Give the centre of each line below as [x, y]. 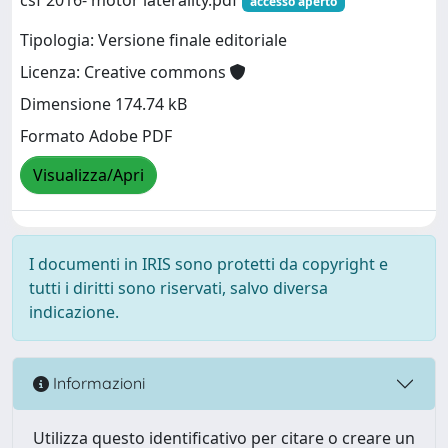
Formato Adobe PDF [96, 136]
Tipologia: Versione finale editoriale [153, 40]
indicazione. [74, 311]
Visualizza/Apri [88, 175]
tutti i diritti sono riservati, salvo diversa [178, 287]
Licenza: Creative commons [125, 72]
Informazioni [97, 383]
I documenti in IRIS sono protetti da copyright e [208, 263]
